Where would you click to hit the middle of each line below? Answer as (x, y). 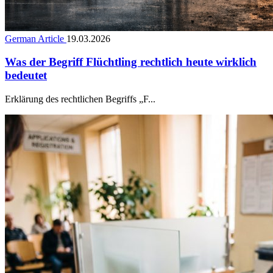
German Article (36, 38)
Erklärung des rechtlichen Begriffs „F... (80, 99)
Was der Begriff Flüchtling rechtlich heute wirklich (131, 62)
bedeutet (26, 76)
